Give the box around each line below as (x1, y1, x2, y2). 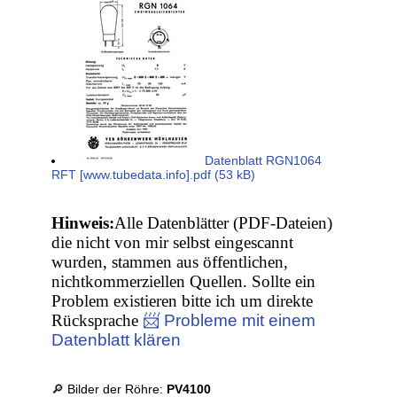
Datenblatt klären (51, 331, 182, 350)
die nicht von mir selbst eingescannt (51, 233, 294, 253)
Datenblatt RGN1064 (201, 153, 323, 168)
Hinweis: (51, 214, 115, 233)
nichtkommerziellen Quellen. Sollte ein (51, 272, 316, 292)
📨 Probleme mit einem (143, 311, 316, 331)
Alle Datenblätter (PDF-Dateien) (114, 214, 333, 233)
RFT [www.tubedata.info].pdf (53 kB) (51, 167, 256, 183)
